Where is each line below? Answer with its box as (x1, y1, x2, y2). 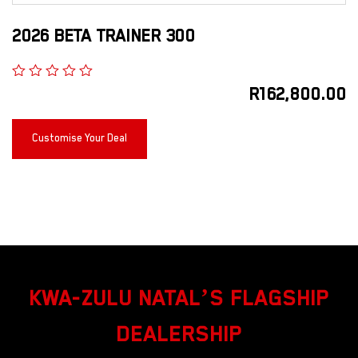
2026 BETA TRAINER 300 (12, 26, 195, 46)
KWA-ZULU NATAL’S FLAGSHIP (29, 287, 329, 312)
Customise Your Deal (32, 133, 127, 145)
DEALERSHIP (116, 323, 242, 348)
